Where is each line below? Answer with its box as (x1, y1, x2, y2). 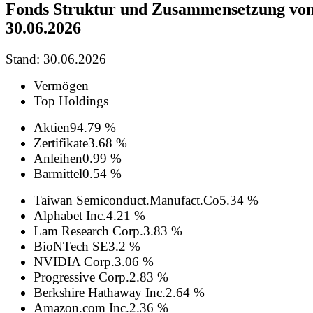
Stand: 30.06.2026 (6, 51, 106, 66)
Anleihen (34, 150, 82, 166)
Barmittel (34, 166, 82, 181)
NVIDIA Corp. (34, 254, 115, 269)
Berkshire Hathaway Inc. (34, 284, 166, 300)
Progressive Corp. (34, 269, 129, 284)
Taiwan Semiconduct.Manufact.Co (34, 192, 219, 208)
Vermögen (34, 78, 89, 93)
